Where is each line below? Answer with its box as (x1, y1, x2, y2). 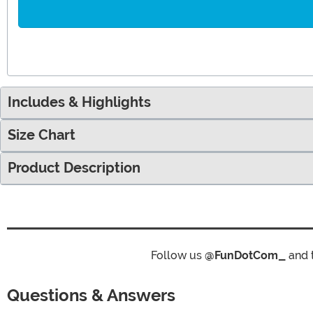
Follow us (150, 248, 205, 262)
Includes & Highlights (8, 94, 151, 110)
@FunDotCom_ (204, 248, 286, 262)
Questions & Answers (7, 284, 180, 305)
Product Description (8, 159, 140, 176)
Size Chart (8, 126, 75, 143)
